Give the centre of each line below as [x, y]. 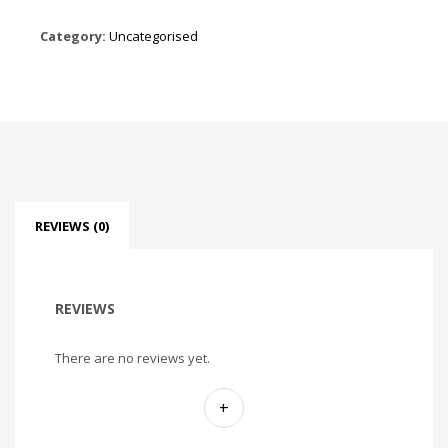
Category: [74, 36]
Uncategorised [153, 36]
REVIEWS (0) [72, 226]
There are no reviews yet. [132, 358]
